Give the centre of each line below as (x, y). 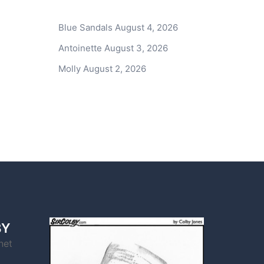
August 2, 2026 (114, 69)
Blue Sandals (85, 27)
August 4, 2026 (146, 27)
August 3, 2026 (136, 48)
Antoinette (80, 48)
